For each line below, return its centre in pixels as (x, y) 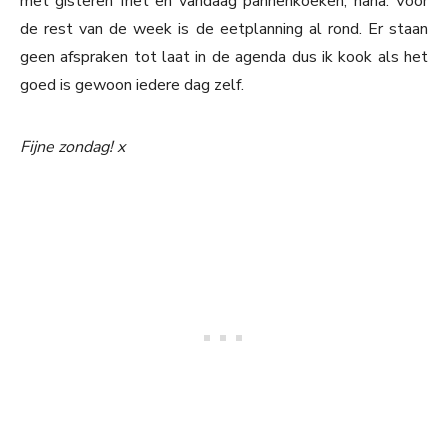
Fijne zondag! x (72, 147)
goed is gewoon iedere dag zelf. (132, 85)
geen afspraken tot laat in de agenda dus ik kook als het (224, 57)
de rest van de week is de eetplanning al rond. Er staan (224, 29)
